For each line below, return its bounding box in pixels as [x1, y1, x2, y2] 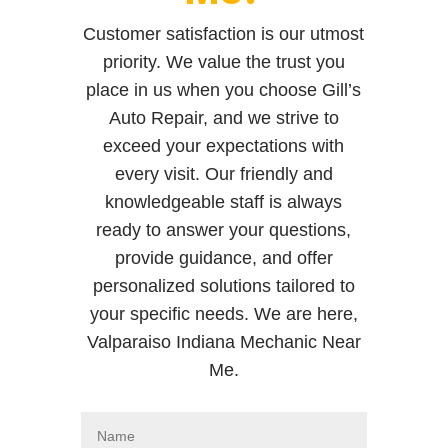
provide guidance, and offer [114, 247, 333, 268]
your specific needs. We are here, [89, 303, 358, 324]
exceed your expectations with [103, 135, 345, 156]
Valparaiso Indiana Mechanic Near [86, 331, 361, 352]
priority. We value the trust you [102, 51, 345, 72]
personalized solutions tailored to [92, 275, 355, 296]
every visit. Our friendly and [114, 163, 333, 184]
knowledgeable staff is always [105, 191, 343, 212]
